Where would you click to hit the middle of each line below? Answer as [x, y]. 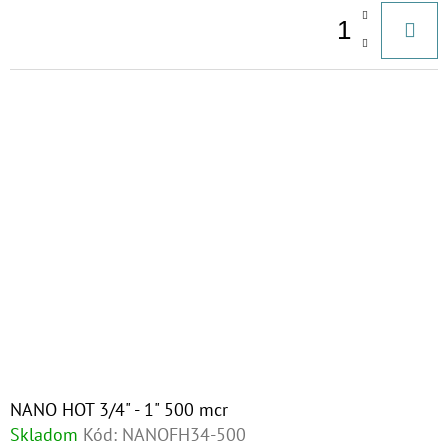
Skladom [44, 434]
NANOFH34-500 [184, 434]
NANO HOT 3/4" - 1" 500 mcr [119, 409]
